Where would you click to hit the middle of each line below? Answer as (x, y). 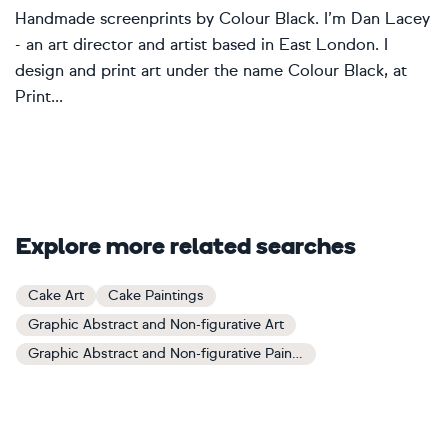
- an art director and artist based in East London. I (201, 44)
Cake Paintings (156, 295)
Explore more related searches (186, 248)
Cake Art (56, 295)
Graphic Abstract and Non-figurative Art (156, 324)
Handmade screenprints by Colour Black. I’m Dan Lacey (222, 18)
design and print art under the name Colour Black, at (211, 70)
